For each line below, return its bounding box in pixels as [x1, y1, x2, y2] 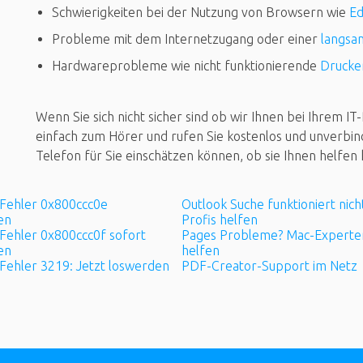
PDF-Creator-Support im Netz [181, 258, 357, 274]
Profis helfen [181, 211, 258, 227]
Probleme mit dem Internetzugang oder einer [52, 31, 321, 46]
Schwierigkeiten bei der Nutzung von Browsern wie [52, 4, 349, 19]
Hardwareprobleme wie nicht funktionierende [52, 58, 320, 73]
